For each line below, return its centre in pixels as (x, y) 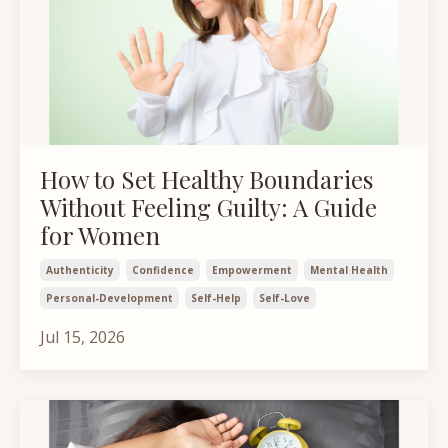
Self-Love (284, 297)
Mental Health (349, 269)
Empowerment (252, 269)
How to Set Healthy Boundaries (206, 178)
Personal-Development (109, 297)
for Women (100, 234)
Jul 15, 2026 (82, 336)
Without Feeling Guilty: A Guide (208, 206)
